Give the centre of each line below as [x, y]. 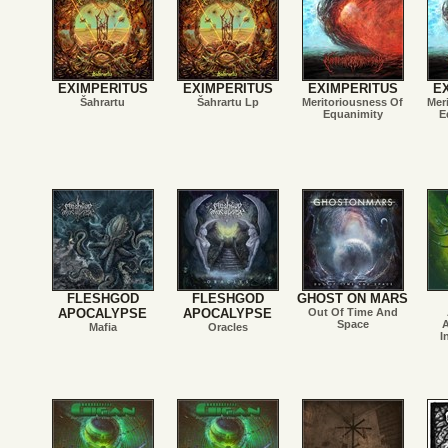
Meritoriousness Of [352, 102]
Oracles [227, 327]
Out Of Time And [352, 312]
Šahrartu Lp [227, 102]
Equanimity [352, 114]
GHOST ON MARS [352, 298]
